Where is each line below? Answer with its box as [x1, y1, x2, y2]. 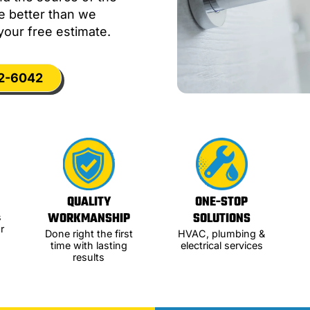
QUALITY [66, 192, 111, 212]
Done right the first [44, 227, 133, 239]
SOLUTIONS [192, 208, 250, 229]
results [73, 250, 104, 263]
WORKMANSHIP [47, 208, 130, 229]
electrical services [180, 239, 263, 251]
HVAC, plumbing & [178, 227, 265, 239]
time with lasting [50, 239, 127, 251]
